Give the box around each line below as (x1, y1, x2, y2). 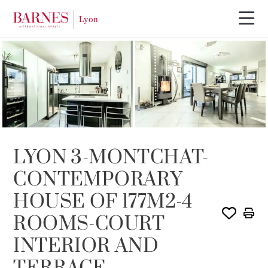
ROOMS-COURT (13, 212, 165, 237)
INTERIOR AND (13, 234, 159, 259)
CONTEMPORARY (13, 167, 183, 193)
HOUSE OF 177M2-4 (13, 190, 193, 215)
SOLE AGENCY (17, 56, 66, 65)
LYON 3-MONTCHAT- (13, 145, 209, 170)
